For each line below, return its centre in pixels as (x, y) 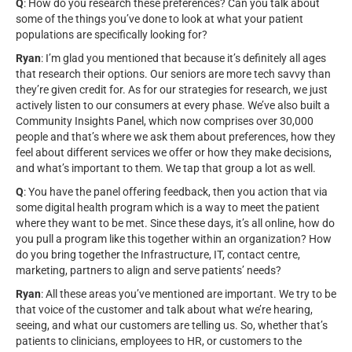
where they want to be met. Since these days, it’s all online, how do (175, 223)
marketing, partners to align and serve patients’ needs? (148, 270)
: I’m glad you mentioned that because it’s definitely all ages (183, 58)
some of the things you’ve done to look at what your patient (159, 18)
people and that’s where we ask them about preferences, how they (176, 136)
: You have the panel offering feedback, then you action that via (176, 191)
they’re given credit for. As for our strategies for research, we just (172, 89)
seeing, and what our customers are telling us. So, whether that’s (172, 325)
